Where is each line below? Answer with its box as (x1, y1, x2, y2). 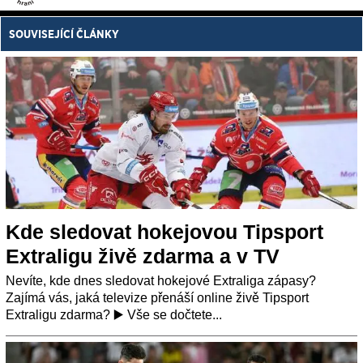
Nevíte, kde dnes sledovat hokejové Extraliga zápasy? (6, 273, 316, 288)
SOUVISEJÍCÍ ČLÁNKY (9, 26, 119, 41)
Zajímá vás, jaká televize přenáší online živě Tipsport (6, 290, 309, 305)
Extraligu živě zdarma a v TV (6, 244, 280, 267)
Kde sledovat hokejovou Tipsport (6, 220, 323, 243)
